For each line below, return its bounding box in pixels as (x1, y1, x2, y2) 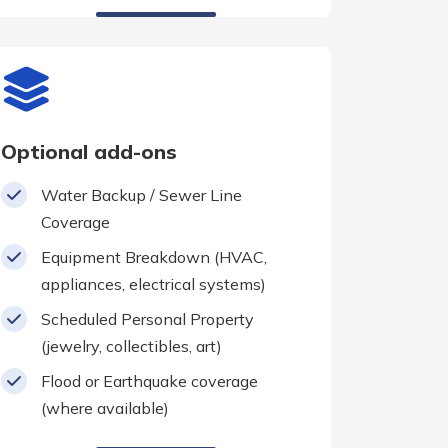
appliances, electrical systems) (41, 274, 266, 295)
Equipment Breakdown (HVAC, (41, 247, 267, 268)
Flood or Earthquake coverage (41, 371, 258, 392)
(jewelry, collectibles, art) (41, 336, 222, 357)
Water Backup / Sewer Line (41, 185, 242, 206)
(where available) (41, 398, 169, 419)
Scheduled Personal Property (41, 309, 254, 330)
